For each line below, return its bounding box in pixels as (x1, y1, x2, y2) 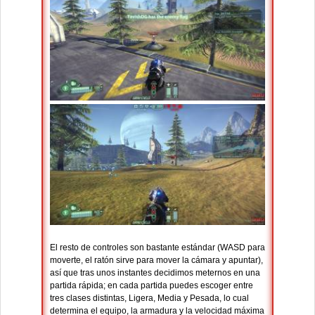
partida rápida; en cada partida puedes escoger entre (50, 281, 253, 291)
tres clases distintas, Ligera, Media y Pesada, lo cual (50, 293, 249, 304)
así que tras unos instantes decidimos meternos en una (50, 268, 260, 278)
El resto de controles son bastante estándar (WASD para (50, 243, 265, 253)
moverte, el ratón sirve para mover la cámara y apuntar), (50, 255, 263, 266)
